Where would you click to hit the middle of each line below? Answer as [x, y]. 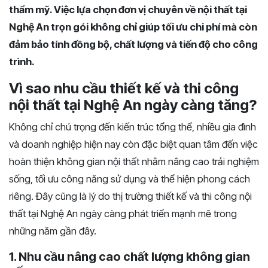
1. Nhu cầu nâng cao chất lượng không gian [130, 257]
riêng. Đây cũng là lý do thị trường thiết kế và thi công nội [130, 196]
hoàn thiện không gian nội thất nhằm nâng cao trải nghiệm [134, 162]
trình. [22, 62]
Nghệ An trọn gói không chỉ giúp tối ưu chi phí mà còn [133, 27]
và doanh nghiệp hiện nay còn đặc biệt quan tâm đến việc [133, 144]
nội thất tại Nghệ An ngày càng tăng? [133, 105]
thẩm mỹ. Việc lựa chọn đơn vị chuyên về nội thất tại [128, 10]
